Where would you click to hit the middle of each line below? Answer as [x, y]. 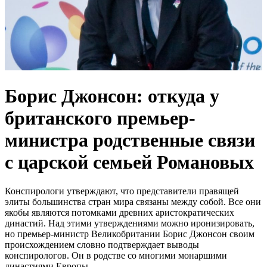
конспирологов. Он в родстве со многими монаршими [116, 256]
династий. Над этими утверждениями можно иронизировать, [130, 223]
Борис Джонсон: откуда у [112, 96]
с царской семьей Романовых [129, 162]
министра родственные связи [130, 140]
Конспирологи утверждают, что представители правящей [122, 191]
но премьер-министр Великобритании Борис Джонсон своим [130, 234]
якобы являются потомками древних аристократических [119, 213]
